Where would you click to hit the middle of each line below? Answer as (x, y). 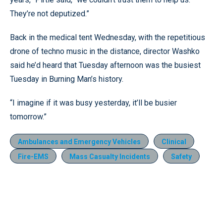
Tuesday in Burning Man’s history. (67, 79)
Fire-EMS (33, 157)
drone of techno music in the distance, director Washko (105, 51)
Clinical (174, 142)
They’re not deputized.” (50, 14)
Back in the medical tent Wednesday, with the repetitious (108, 37)
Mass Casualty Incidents (110, 157)
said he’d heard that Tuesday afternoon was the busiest (105, 65)
